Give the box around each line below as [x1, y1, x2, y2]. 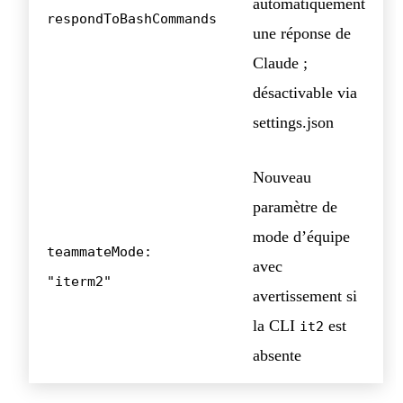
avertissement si [253, 286, 357, 305]
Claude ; [253, 53, 308, 72]
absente [253, 345, 301, 364]
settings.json [253, 112, 334, 131]
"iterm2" [47, 273, 112, 289]
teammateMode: [47, 243, 152, 259]
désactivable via [253, 83, 357, 102]
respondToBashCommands [47, 10, 217, 26]
